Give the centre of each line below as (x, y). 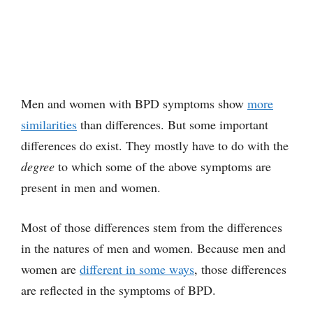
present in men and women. (91, 187)
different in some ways (137, 269)
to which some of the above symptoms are (163, 166)
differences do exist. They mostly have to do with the (155, 145)
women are (50, 269)
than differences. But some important (173, 124)
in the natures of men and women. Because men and (153, 248)
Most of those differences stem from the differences (152, 227)
